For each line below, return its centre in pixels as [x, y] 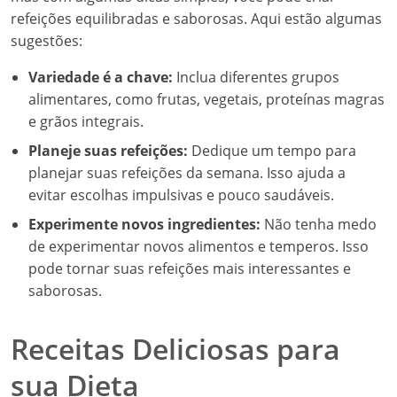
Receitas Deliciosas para [175, 349]
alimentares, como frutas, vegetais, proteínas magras [206, 99]
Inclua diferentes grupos [256, 77]
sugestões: [47, 41]
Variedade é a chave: [101, 77]
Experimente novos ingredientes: [144, 224]
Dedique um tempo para [272, 151]
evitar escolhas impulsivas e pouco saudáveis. [181, 195]
